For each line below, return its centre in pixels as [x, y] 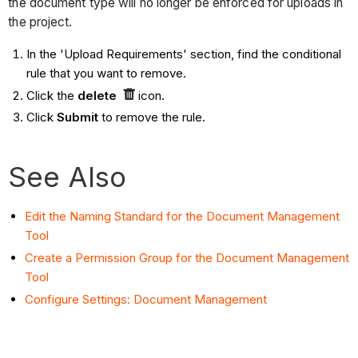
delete [97, 95]
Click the [52, 95]
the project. [40, 22]
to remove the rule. [151, 117]
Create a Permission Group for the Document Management [187, 258]
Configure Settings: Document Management [146, 299]
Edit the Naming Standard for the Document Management [183, 217]
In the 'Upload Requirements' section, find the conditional [183, 54]
